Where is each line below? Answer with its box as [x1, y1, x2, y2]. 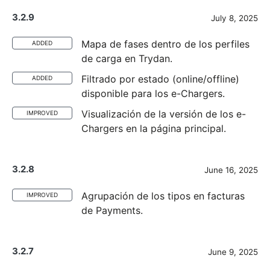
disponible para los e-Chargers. [81, 87, 225, 99]
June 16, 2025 [204, 165, 258, 175]
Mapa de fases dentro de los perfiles [81, 38, 250, 50]
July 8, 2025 [211, 13, 258, 23]
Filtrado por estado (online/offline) [81, 73, 239, 85]
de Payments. [81, 204, 143, 216]
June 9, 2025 [208, 247, 258, 257]
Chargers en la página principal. [81, 122, 226, 134]
